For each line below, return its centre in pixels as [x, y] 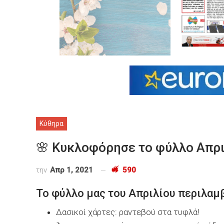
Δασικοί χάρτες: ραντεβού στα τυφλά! [127, 212]
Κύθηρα [51, 123]
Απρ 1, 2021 [71, 170]
